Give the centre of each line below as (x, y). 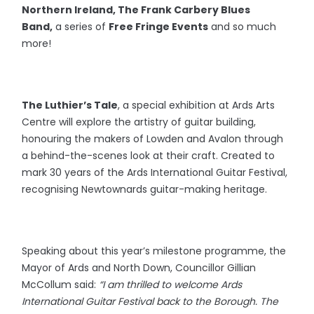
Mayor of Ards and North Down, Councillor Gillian (139, 268)
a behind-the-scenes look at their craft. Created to (149, 156)
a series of (81, 27)
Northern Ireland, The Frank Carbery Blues (136, 10)
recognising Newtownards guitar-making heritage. (145, 190)
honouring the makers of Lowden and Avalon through (153, 139)
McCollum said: (61, 285)
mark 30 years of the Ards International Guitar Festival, (155, 173)
